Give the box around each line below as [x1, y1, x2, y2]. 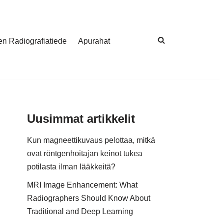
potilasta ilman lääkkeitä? [27, 163, 115, 171]
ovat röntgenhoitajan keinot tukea [27, 149, 142, 158]
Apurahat [78, 37, 110, 45]
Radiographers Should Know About [27, 194, 150, 202]
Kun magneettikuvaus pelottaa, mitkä [27, 136, 155, 144]
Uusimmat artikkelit [27, 112, 135, 125]
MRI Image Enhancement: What [27, 181, 137, 189]
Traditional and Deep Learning [27, 207, 133, 216]
